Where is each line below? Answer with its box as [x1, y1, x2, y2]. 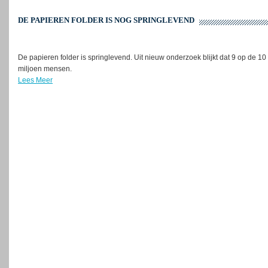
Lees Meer [18, 76, 53, 84]
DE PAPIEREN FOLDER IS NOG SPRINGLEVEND [18, 16, 194, 25]
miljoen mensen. [18, 65, 72, 73]
